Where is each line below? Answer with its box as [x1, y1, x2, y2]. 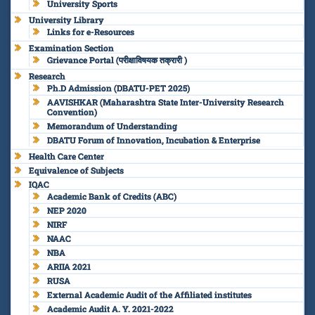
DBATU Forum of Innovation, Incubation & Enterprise [47, 134, 260, 146]
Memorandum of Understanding [47, 120, 177, 131]
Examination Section [29, 41, 114, 53]
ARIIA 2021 [47, 260, 91, 272]
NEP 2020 [47, 204, 86, 216]
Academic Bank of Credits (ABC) [47, 190, 176, 202]
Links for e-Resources [47, 25, 134, 37]
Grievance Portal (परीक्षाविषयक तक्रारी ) [47, 53, 187, 65]
